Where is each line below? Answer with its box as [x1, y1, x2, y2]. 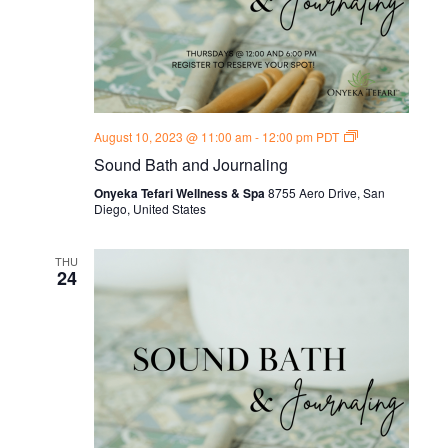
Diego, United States [93, 199, 206, 217]
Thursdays [356, 190, 414, 208]
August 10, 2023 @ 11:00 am [93, 127, 252, 145]
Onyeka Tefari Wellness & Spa [93, 183, 268, 202]
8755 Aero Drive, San [267, 183, 385, 201]
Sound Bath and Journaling [93, 152, 288, 176]
